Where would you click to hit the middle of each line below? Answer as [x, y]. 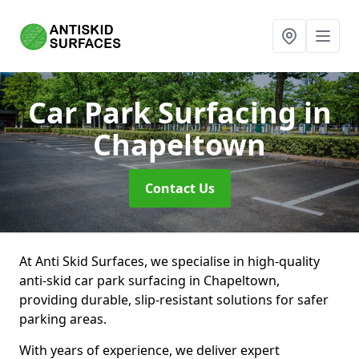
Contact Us [179, 188]
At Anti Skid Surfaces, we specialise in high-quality [169, 261]
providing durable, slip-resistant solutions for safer [174, 300]
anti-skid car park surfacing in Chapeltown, [149, 280]
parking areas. [63, 319]
